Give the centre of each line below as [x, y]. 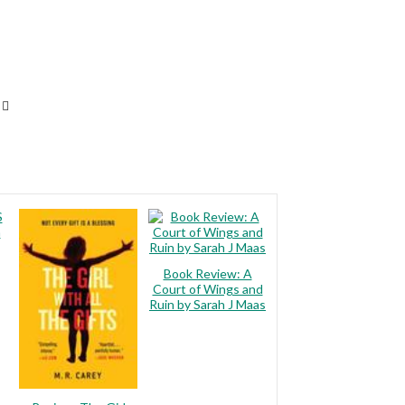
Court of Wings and [207, 289]
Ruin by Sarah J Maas [207, 304]
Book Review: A [207, 273]
